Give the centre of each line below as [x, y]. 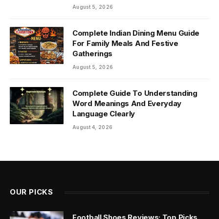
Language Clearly [104, 114]
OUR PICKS [32, 192]
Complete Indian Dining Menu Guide [136, 33]
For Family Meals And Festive [125, 44]
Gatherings [92, 54]
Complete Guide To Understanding [135, 93]
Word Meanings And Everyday [127, 104]
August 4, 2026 [93, 127]
